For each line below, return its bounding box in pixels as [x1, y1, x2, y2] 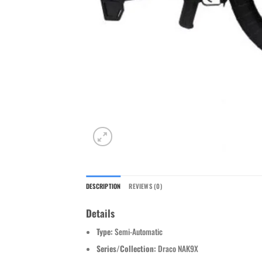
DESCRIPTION [86, 181, 121, 191]
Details [86, 205, 115, 220]
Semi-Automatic [114, 226, 163, 238]
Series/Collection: [96, 243, 158, 255]
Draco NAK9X [157, 243, 198, 255]
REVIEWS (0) [129, 181, 162, 191]
